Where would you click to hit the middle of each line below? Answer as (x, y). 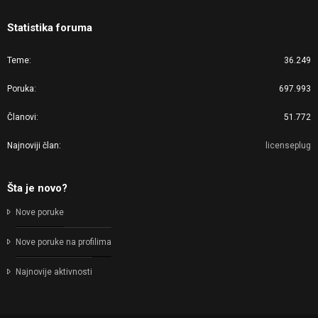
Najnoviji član (33, 146)
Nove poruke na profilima (64, 242)
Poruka (21, 89)
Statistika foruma (50, 28)
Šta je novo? (37, 188)
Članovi (22, 117)
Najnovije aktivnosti (54, 272)
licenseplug (288, 146)
